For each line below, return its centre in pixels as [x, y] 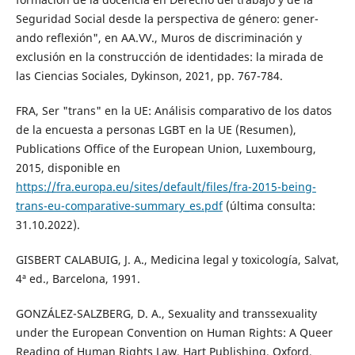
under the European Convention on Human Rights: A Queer [174, 333]
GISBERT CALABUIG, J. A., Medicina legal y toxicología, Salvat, [177, 260]
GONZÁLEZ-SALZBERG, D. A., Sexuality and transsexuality [166, 314]
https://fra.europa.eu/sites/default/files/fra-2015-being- [166, 187]
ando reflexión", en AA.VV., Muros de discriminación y [158, 38]
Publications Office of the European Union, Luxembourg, [166, 149]
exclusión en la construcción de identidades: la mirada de [169, 57]
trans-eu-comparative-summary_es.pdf [119, 206]
